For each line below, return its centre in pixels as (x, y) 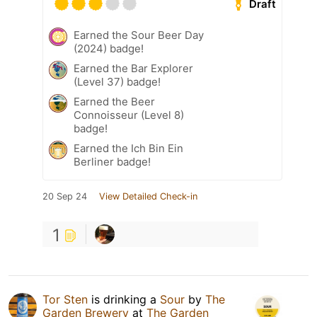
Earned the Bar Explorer (133, 69)
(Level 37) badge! (117, 82)
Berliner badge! (112, 162)
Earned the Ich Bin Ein (128, 149)
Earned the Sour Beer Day (139, 35)
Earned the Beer (114, 102)
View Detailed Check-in (148, 197)
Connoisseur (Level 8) (129, 115)
